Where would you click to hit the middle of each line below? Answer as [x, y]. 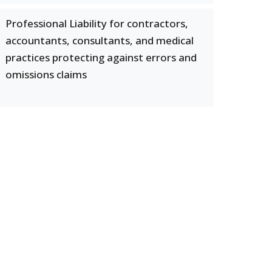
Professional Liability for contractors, [97, 23]
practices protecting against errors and [101, 57]
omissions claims [46, 74]
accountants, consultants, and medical [100, 40]
